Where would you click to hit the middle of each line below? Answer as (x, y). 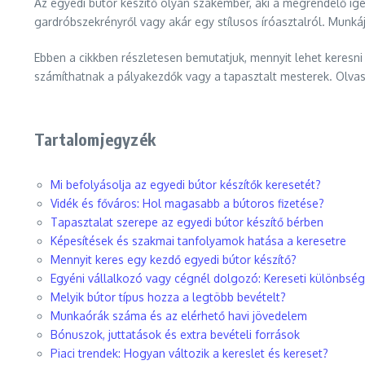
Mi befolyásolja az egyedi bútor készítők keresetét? (186, 185)
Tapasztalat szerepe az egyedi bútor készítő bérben (187, 222)
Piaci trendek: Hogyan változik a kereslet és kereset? (189, 353)
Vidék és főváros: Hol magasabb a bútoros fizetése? (187, 203)
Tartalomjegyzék (95, 139)
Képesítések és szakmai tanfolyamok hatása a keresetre (198, 241)
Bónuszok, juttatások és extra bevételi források (175, 334)
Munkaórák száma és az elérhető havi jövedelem (179, 316)
